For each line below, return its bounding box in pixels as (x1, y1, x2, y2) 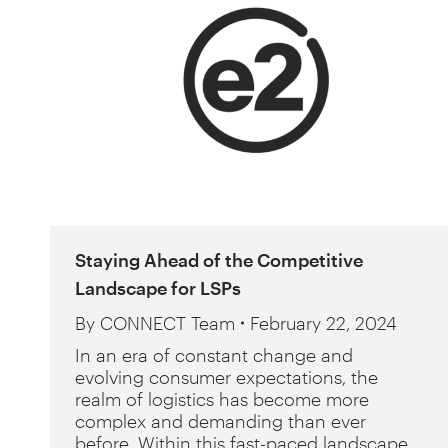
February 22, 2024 (250, 312, 397, 334)
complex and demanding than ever (75, 410, 366, 432)
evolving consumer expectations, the (75, 366, 378, 388)
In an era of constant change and (75, 344, 353, 366)
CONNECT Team (100, 312, 235, 334)
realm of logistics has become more (75, 388, 369, 410)
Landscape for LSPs (75, 277, 241, 299)
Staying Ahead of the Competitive (75, 249, 363, 271)
